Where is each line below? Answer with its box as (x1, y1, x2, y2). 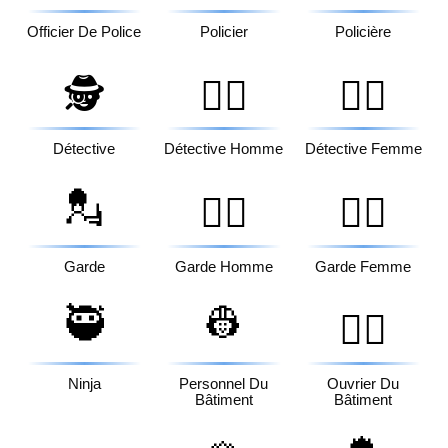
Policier (199, 24, 248, 41)
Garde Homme (174, 258, 273, 275)
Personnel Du (179, 375, 269, 392)
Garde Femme (315, 258, 412, 275)
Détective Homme (164, 141, 284, 158)
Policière (335, 24, 392, 41)
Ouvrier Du (327, 375, 400, 392)
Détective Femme (304, 141, 422, 158)
